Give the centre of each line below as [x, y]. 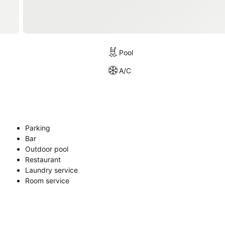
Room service [47, 181]
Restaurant [43, 159]
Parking [38, 128]
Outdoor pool [47, 149]
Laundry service [51, 170]
